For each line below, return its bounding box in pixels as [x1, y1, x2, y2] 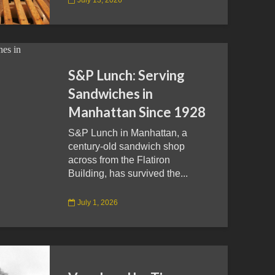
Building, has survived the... [68, 168, 188, 179]
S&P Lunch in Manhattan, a [68, 128, 187, 138]
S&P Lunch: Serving [68, 67, 185, 83]
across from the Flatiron [68, 155, 170, 165]
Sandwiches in [68, 85, 153, 102]
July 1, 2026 [77, 198, 118, 207]
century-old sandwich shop [68, 141, 185, 152]
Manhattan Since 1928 [68, 104, 206, 120]
